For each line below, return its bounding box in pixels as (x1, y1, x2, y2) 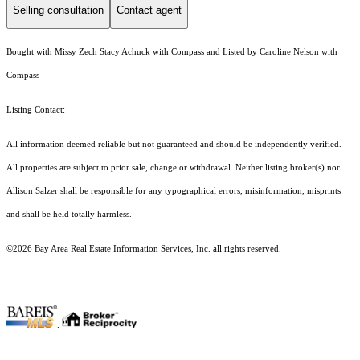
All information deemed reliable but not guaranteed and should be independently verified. (6, 140, 342, 149)
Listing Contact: (6, 105, 70, 115)
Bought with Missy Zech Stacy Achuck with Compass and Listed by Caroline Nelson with (6, 47, 337, 57)
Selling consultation (13, 3, 104, 16)
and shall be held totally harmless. (6, 210, 134, 219)
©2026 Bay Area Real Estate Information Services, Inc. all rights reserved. (6, 244, 281, 254)
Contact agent (117, 3, 182, 16)
